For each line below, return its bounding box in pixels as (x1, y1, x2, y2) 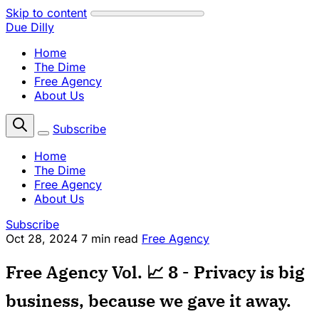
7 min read (81, 231, 142, 246)
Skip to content (6, 6, 87, 20)
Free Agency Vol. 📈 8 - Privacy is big (6, 260, 305, 283)
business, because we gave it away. (6, 288, 291, 312)
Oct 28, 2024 (6, 231, 78, 246)
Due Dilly (6, 20, 54, 34)
